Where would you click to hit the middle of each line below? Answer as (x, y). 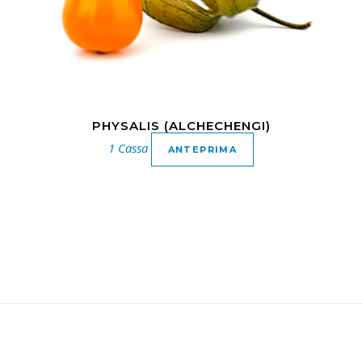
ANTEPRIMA (202, 149)
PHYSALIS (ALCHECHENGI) (181, 125)
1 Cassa (128, 147)
